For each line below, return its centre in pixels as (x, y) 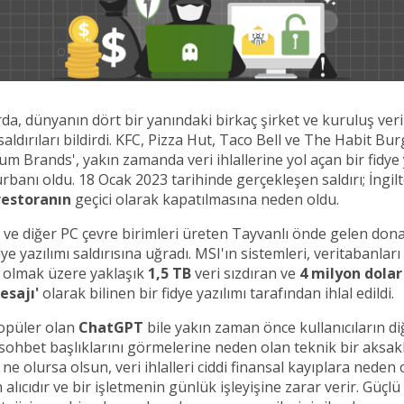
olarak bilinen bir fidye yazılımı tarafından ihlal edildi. (216, 293)
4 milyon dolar (351, 273)
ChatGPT (111, 327)
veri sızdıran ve (245, 273)
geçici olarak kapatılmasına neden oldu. (205, 199)
